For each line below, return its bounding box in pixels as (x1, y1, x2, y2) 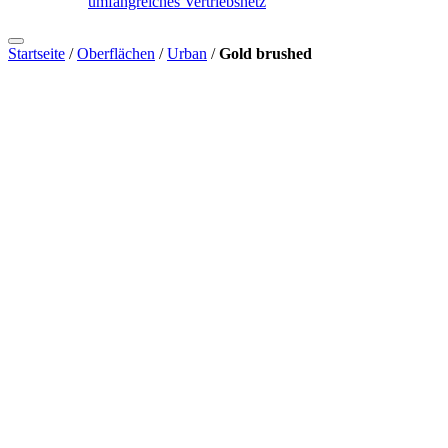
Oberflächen (77, 45, 155, 62)
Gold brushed (219, 45, 312, 62)
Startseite (8, 45, 65, 62)
